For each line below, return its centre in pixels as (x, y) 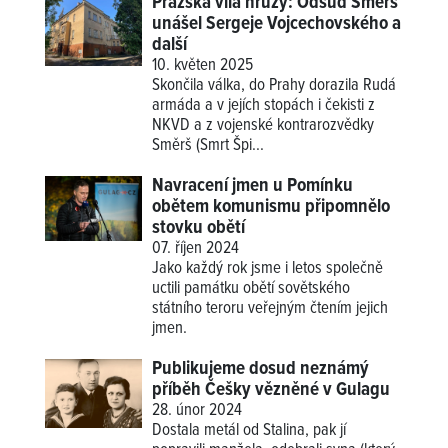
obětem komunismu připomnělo (271, 207)
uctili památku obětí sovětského (251, 289)
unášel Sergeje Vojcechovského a (277, 24)
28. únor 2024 (197, 411)
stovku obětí (199, 228)
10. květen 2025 (203, 66)
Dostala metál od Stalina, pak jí (249, 431)
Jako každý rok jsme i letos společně (268, 269)
